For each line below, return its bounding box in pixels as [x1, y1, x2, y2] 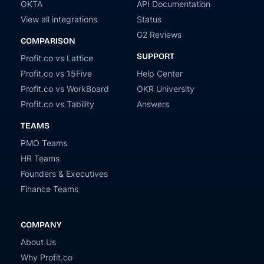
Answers [137, 99, 169, 109]
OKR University [137, 84, 194, 94]
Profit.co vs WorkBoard [21, 84, 109, 94]
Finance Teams [21, 184, 78, 194]
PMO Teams [21, 138, 67, 148]
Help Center [137, 68, 183, 78]
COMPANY [21, 220, 62, 230]
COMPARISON [21, 36, 75, 46]
